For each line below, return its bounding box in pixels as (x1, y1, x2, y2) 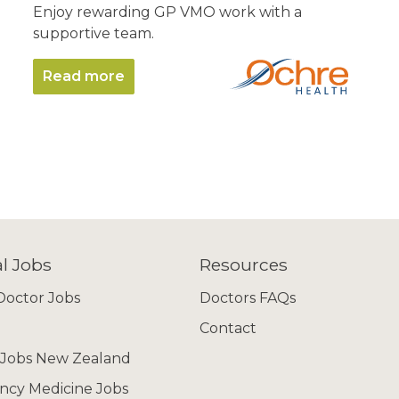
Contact (199, 320, 256, 337)
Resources (199, 254, 288, 275)
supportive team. (33, 25, 155, 42)
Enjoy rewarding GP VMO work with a (33, 4, 303, 20)
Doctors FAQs (199, 289, 296, 306)
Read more (43, 68, 126, 85)
